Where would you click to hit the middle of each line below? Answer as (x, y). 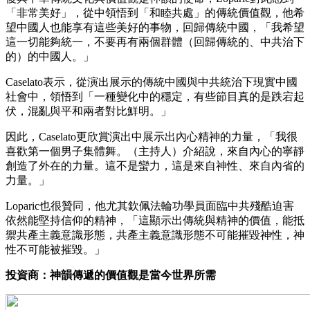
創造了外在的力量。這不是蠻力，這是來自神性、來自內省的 (155, 165)
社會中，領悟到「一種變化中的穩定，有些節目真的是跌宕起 (155, 96)
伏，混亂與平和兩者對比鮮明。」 (89, 111)
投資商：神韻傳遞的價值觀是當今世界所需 (111, 275)
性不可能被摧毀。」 (55, 249)
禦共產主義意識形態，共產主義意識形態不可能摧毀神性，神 (155, 235)
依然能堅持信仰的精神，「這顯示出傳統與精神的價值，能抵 (155, 220)
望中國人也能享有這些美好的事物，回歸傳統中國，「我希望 (155, 27)
